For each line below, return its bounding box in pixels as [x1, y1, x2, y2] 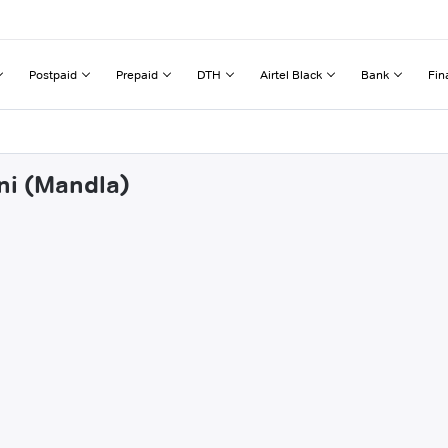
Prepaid [116, 66, 158, 82]
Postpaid [29, 66, 77, 82]
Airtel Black [260, 66, 322, 82]
